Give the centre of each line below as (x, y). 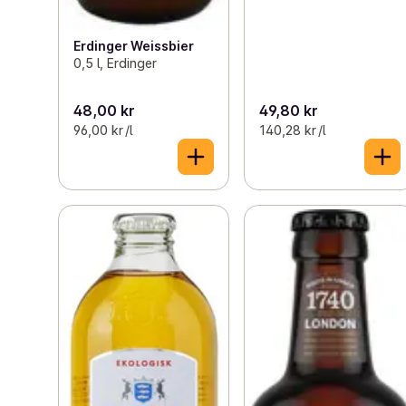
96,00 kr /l (103, 130)
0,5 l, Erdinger (115, 63)
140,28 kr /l (293, 130)
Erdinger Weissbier (134, 46)
